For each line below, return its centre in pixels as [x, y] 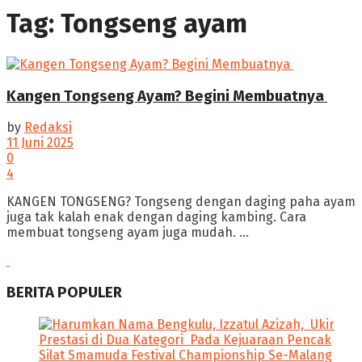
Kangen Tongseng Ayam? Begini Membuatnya [167, 96]
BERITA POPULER [64, 293]
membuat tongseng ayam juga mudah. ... [128, 233]
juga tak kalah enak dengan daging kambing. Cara [156, 217]
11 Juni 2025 [40, 143]
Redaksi [48, 128]
